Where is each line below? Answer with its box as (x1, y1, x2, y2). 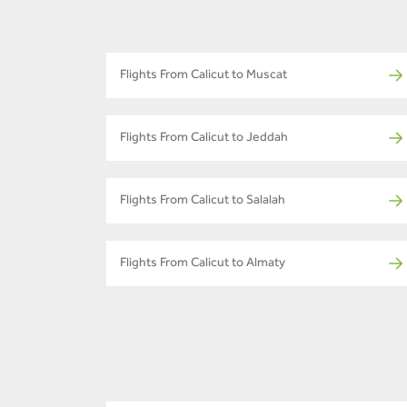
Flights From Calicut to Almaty (120, 257, 285, 271)
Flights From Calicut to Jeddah (120, 132, 288, 145)
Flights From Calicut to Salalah (120, 194, 285, 208)
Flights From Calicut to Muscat (120, 69, 287, 83)
